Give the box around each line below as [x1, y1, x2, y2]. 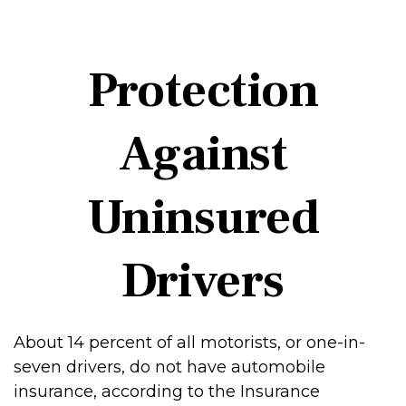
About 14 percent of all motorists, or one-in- [14, 333, 365, 353]
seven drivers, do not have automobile [14, 357, 325, 377]
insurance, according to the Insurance [14, 382, 320, 401]
